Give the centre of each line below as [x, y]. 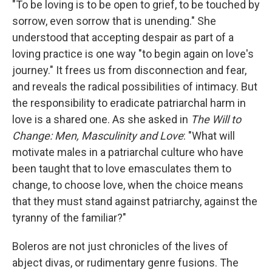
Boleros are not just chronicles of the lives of [120, 246]
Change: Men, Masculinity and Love [98, 135]
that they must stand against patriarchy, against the [135, 201]
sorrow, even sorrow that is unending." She [114, 21]
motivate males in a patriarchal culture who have [128, 152]
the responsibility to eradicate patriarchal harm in [129, 103]
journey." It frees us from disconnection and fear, [129, 70]
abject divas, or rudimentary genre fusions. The [125, 262]
